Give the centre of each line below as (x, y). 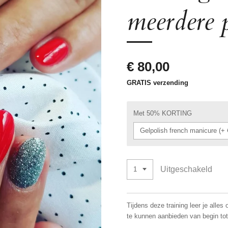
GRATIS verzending (158, 83)
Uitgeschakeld (187, 169)
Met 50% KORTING (163, 113)
